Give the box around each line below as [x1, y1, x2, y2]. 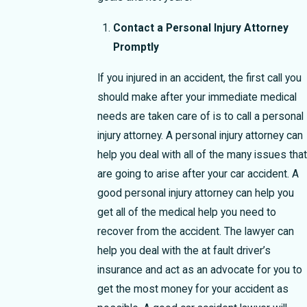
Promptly [112, 40, 159, 53]
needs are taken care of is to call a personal [97, 110, 304, 123]
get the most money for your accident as [97, 282, 288, 295]
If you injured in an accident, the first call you [97, 71, 302, 84]
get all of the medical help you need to [97, 206, 276, 219]
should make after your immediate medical [97, 90, 297, 103]
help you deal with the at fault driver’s [97, 244, 271, 257]
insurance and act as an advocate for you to [97, 263, 302, 276]
